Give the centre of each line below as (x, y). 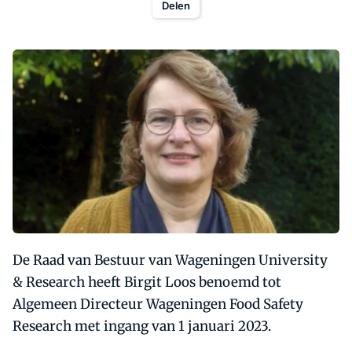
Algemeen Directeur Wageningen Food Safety (158, 304)
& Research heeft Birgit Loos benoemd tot (147, 282)
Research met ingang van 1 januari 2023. (142, 326)
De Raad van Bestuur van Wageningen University (170, 260)
